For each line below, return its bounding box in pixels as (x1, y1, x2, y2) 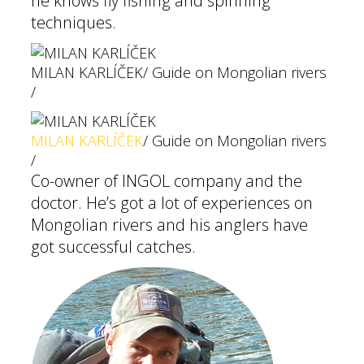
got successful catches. (31, 236, 196, 258)
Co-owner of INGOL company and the (31, 170, 302, 192)
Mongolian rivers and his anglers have (31, 214, 308, 236)
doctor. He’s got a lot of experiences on (31, 192, 313, 214)
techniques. (31, 11, 116, 33)
